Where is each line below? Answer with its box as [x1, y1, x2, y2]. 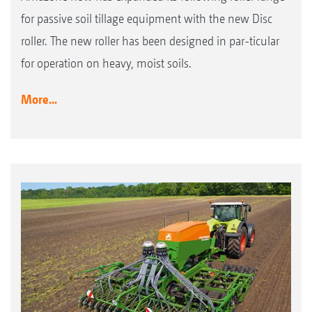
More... [21, 91, 57, 107]
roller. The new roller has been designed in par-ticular [21, 33, 279, 48]
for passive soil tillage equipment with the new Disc [21, 10, 272, 26]
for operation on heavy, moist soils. [21, 55, 192, 70]
